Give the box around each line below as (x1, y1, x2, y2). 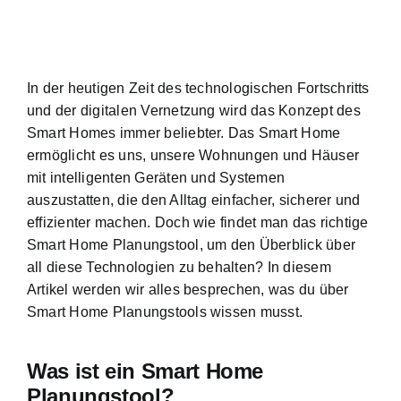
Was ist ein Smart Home (27, 359, 264, 383)
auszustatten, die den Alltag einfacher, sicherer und (27, 192, 361, 208)
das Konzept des (251, 102, 361, 118)
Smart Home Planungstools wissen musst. (27, 303, 303, 320)
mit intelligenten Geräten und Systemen (27, 169, 286, 185)
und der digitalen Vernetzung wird (27, 102, 252, 118)
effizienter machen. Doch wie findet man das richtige (27, 214, 369, 230)
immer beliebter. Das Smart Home (115, 124, 341, 141)
